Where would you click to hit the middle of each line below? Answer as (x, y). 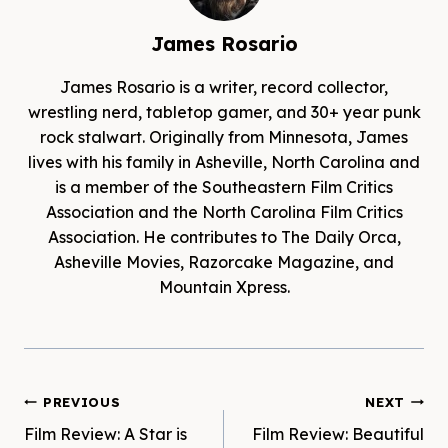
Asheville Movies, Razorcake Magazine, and (224, 261)
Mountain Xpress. (224, 286)
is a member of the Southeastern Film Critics (224, 186)
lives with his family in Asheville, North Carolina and (224, 161)
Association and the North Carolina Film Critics (224, 211)
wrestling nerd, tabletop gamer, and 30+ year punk (224, 111)
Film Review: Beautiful (338, 433)
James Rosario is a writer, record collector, (224, 86)
